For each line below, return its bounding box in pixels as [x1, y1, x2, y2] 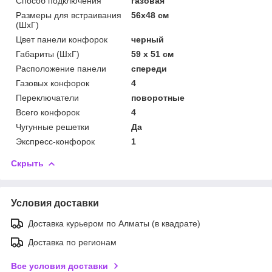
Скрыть [11, 158, 44, 168]
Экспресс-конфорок [16, 136, 95, 146]
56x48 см [131, 10, 169, 20]
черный [131, 34, 165, 44]
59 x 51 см [131, 49, 174, 59]
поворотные [131, 92, 185, 103]
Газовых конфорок [16, 78, 89, 88]
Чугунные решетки [16, 121, 89, 132]
